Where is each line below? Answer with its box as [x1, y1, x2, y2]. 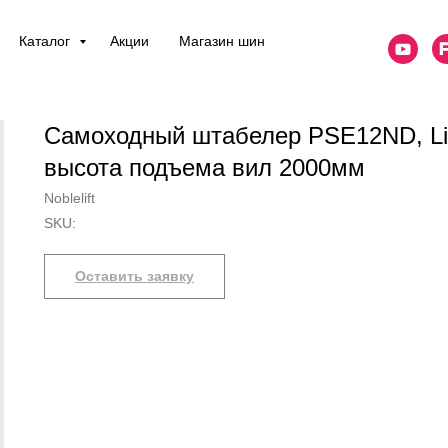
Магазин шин [178, 33, 265, 49]
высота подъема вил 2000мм [44, 154, 365, 181]
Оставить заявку [75, 268, 194, 284]
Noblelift [44, 190, 95, 206]
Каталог [18, 33, 74, 49]
